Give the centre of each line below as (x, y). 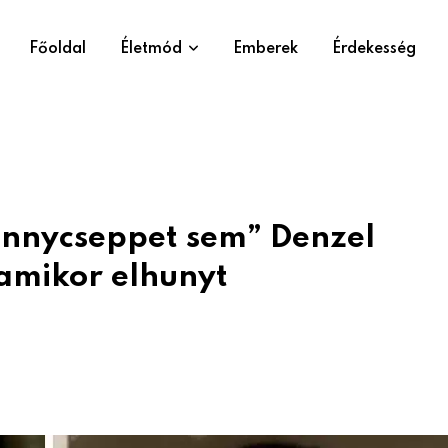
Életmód (151, 49)
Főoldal (57, 49)
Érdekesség (374, 49)
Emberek (265, 49)
